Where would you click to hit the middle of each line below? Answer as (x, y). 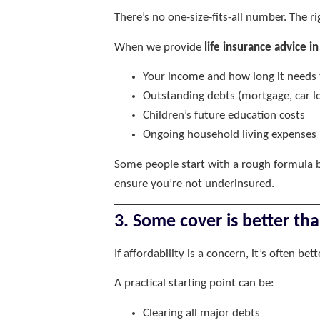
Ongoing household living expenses (230, 135)
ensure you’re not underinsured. (194, 184)
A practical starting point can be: (194, 284)
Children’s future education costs (224, 116)
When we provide (159, 47)
